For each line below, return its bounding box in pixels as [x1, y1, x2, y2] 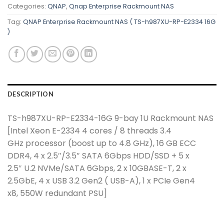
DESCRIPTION [7, 89, 53, 98]
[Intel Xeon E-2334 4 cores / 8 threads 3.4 [7, 124, 171, 136]
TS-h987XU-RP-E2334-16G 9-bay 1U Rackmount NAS [7, 112, 213, 124]
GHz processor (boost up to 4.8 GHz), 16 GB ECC [7, 137, 196, 149]
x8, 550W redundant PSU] [7, 187, 107, 199]
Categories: [7, 1, 47, 10]
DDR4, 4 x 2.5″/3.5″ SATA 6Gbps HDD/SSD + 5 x [7, 149, 189, 161]
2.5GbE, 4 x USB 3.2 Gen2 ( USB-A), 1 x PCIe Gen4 [7, 174, 195, 186]
